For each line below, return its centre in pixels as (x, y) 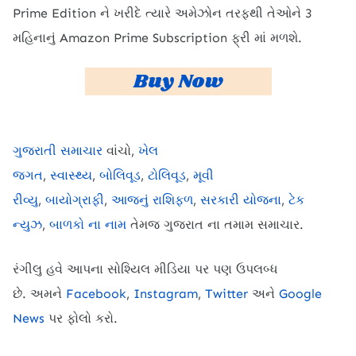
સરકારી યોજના (241, 199)
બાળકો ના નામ (88, 224)
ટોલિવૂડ (167, 175)
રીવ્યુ (25, 199)
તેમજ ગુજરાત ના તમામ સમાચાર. (215, 224)
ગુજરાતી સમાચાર (58, 150)
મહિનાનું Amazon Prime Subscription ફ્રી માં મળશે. (157, 37)
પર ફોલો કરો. (81, 318)
